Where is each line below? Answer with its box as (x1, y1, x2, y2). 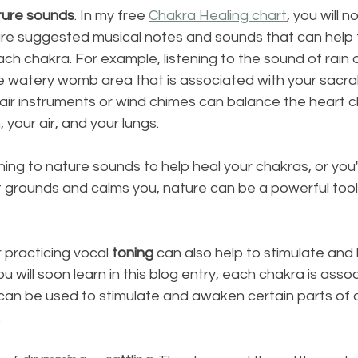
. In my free (74, 7, 149, 23)
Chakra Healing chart (149, 7, 287, 23)
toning (112, 245, 153, 261)
